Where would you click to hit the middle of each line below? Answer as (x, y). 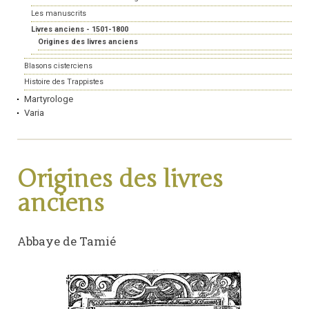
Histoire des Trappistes (64, 82)
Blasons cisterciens (58, 66)
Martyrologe (49, 99)
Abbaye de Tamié (67, 241)
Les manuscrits (59, 14)
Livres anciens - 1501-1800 (80, 30)
